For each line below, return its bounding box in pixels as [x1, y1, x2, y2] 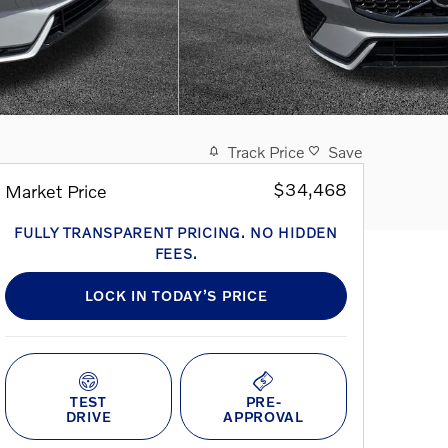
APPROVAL [223, 407, 304, 425]
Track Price [228, 141, 304, 161]
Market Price [5, 179, 107, 202]
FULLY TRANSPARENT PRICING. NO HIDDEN [14, 223, 338, 241]
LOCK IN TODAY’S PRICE [84, 287, 268, 305]
